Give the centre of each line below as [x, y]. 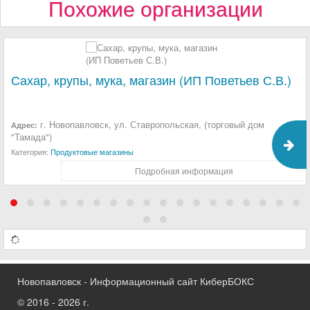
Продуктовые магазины [92, 151]
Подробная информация [184, 170]
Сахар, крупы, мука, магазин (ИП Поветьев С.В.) [151, 79]
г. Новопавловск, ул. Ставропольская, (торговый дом [151, 124]
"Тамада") [31, 136]
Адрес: [24, 125]
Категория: [31, 151]
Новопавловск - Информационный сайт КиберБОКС [136, 281]
